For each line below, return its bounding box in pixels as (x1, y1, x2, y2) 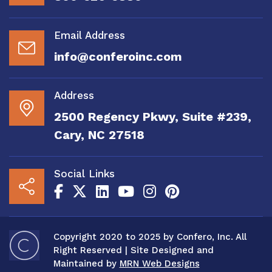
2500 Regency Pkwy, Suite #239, (54, 109, 251, 124)
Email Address (54, 29, 125, 41)
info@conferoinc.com (54, 49, 182, 64)
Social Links (54, 167, 115, 180)
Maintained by (53, 257, 120, 269)
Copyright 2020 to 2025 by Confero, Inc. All (53, 231, 246, 242)
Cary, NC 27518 (54, 127, 144, 142)
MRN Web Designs (119, 257, 200, 269)
